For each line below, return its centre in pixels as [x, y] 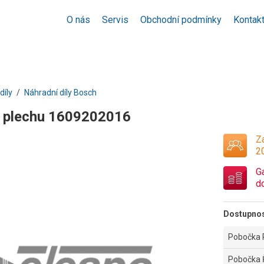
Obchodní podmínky [181, 20]
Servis [115, 20]
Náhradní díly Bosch [60, 93]
